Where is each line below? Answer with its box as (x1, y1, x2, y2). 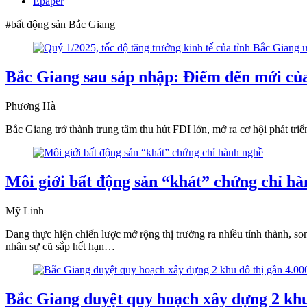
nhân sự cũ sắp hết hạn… (5, 240, 115, 252)
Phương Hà (5, 99, 56, 112)
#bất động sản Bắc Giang (5, 19, 115, 30)
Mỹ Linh (5, 204, 44, 217)
